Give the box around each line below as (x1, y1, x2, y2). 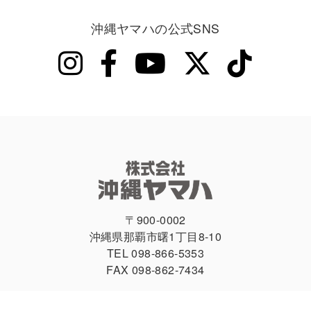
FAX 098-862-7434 (106, 261, 205, 278)
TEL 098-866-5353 (106, 244, 205, 261)
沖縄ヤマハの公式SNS (91, 19, 220, 37)
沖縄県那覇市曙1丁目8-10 (89, 228, 222, 244)
